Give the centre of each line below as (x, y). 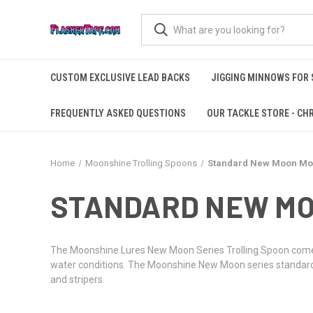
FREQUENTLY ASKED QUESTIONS (118, 113)
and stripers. (78, 279)
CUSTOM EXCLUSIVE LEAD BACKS (120, 78)
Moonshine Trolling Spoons (141, 163)
